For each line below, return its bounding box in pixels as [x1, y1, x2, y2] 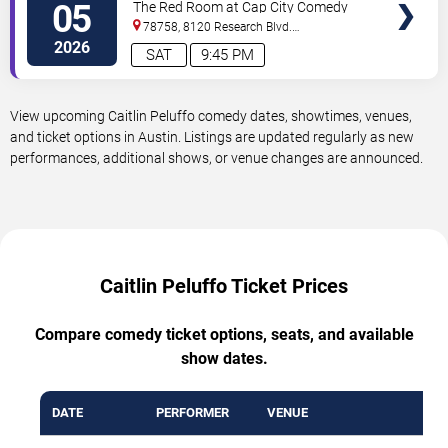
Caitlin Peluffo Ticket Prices [100, 273, 348, 298]
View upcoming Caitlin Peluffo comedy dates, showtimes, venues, [10, 107, 412, 124]
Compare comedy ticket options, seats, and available [34, 324, 414, 344]
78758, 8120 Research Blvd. [143, 19, 293, 34]
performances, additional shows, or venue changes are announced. [10, 149, 423, 166]
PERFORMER [156, 404, 229, 420]
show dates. [180, 348, 268, 368]
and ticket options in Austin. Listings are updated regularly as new [10, 128, 414, 145]
